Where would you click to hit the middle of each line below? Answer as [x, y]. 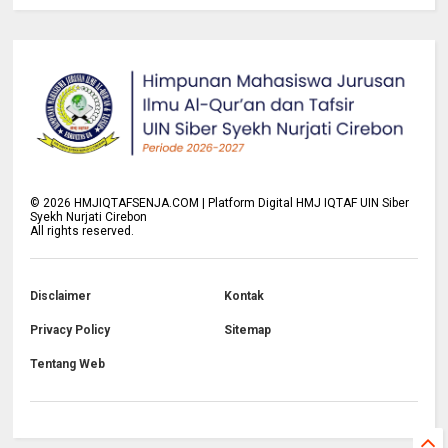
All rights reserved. [82, 230]
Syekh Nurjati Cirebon [89, 216]
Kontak [243, 295]
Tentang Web [68, 363]
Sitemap [247, 329]
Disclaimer [61, 295]
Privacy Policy [70, 329]
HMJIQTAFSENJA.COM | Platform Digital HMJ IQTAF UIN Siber [240, 202]
